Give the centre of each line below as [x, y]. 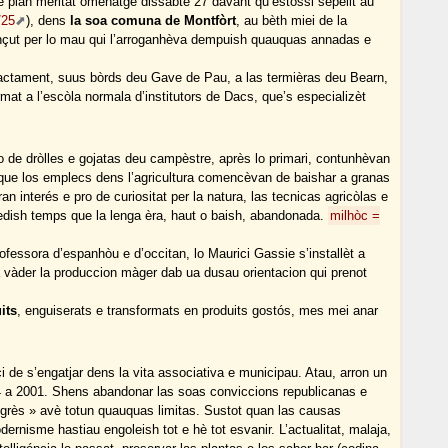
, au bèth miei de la [292, 21]
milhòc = [355, 216]
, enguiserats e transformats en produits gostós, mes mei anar [198, 311]
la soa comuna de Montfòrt [153, 21]
